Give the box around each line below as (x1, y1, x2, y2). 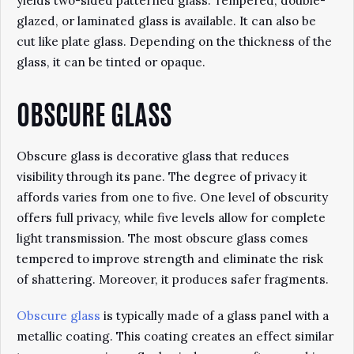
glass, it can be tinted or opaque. (17, 55, 205, 70)
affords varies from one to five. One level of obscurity (17, 190, 328, 205)
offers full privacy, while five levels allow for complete (17, 210, 326, 225)
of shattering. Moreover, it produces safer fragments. (17, 272, 332, 287)
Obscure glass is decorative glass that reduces (17, 149, 289, 164)
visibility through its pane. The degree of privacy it (17, 169, 307, 184)
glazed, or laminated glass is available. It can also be (17, 13, 316, 28)
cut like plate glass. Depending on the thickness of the (17, 34, 332, 49)
